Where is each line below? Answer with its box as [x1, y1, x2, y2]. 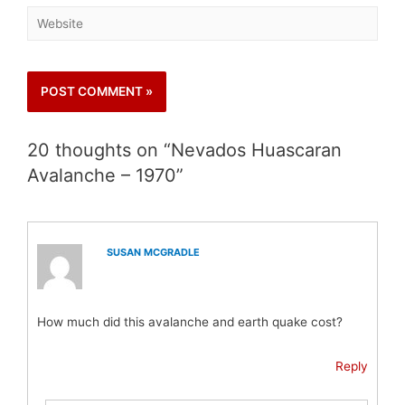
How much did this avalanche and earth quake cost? [37, 314, 343, 329]
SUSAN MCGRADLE [107, 245, 201, 259]
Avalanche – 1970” [27, 164, 184, 186]
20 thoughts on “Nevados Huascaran [27, 138, 342, 161]
